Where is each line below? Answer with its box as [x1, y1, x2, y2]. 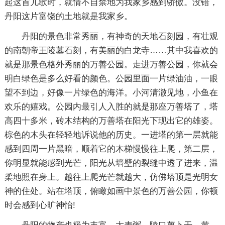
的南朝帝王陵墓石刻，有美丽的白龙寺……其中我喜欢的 [4, 45, 218, 55]
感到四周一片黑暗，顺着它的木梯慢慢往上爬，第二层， [4, 144, 218, 154]
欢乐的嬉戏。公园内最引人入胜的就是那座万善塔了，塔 [4, 101, 218, 111]
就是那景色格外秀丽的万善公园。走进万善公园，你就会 [4, 59, 218, 69]
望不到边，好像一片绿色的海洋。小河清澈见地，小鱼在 [4, 87, 218, 97]
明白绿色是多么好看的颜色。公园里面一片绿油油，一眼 [4, 73, 218, 83]
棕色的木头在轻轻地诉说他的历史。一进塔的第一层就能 [4, 130, 218, 140]
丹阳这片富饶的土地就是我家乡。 [4, 11, 133, 21]
